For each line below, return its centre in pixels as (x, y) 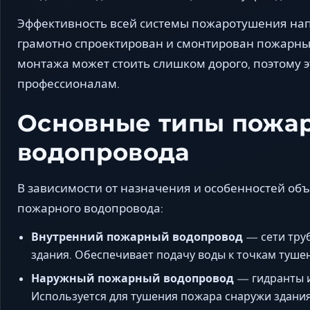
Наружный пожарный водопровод (133, 278)
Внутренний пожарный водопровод (137, 236)
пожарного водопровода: (90, 208)
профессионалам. (69, 83)
